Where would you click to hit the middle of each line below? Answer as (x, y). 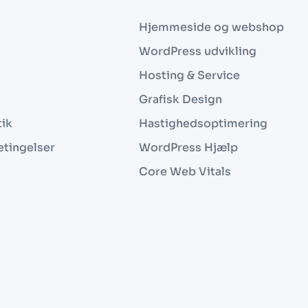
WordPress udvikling (198, 51)
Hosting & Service (189, 75)
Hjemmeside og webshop (211, 27)
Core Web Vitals (185, 171)
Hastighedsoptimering (203, 123)
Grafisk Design (180, 99)
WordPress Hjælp (188, 147)
